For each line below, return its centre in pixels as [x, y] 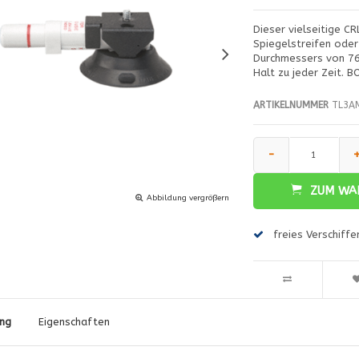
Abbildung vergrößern [188, 198]
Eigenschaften [74, 321]
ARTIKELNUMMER [290, 105]
